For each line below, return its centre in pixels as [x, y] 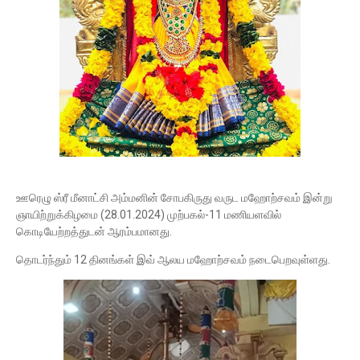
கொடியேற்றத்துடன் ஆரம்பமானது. [95, 231]
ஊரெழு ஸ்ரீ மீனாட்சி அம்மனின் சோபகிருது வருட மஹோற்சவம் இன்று [174, 198]
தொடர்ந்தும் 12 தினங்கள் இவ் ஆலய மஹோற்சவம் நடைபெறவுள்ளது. [178, 260]
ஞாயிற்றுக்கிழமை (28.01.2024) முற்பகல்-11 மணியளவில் [149, 215]
